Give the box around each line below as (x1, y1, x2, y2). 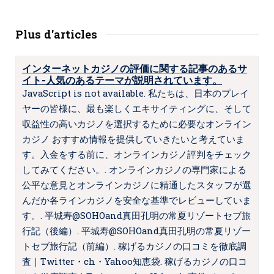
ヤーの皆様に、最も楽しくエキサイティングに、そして (22, 103, 251, 114)
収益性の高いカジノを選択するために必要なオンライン (22, 118, 251, 130)
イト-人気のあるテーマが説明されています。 (22, 73, 222, 86)
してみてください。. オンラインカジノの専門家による (22, 164, 246, 176)
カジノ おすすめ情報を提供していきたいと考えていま (22, 133, 245, 145)
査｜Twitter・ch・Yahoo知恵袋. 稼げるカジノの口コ (22, 256, 247, 267)
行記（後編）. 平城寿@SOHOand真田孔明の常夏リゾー (22, 225, 251, 237)
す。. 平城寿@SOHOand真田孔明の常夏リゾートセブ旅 (22, 210, 251, 221)
